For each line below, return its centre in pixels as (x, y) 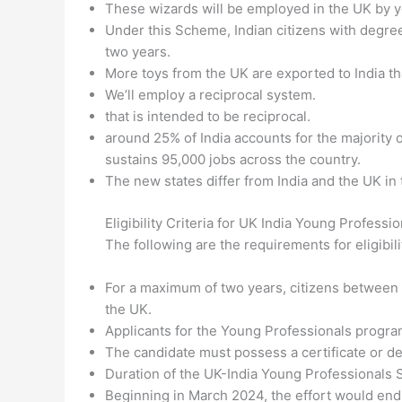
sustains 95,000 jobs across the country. (233, 160)
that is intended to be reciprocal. (208, 117)
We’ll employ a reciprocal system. (210, 95)
